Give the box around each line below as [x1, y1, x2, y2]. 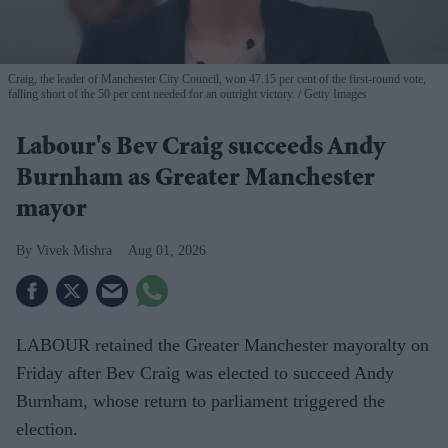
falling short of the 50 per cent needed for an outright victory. [8, 86, 295, 101]
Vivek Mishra [36, 242, 112, 258]
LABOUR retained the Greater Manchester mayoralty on [16, 334, 429, 355]
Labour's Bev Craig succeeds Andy [16, 135, 385, 162]
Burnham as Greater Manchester [16, 166, 375, 193]
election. [16, 418, 78, 439]
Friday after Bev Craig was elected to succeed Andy [16, 362, 394, 383]
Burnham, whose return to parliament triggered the [16, 390, 385, 411]
